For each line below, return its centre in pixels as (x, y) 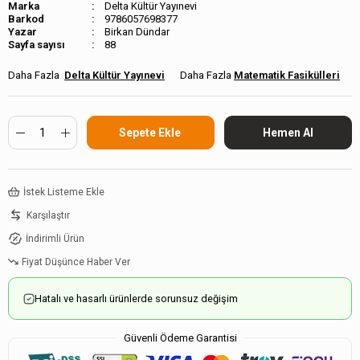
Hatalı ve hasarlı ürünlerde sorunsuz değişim (136, 299)
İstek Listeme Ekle (63, 192)
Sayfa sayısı (37, 45)
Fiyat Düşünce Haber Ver (76, 262)
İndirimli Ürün (55, 238)
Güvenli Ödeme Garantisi (180, 338)
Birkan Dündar (137, 32)
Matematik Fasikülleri (287, 76)
